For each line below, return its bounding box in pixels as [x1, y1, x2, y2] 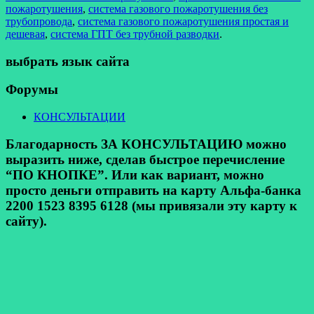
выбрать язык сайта [6, 53, 130, 69]
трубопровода [6, 15, 72, 27]
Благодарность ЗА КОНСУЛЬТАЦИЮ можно [6, 136, 287, 151]
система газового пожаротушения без [88, 2, 268, 15]
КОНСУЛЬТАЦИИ [34, 111, 125, 123]
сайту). [6, 213, 47, 228]
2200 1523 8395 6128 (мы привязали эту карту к [6, 198, 297, 213]
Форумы [6, 82, 58, 97]
